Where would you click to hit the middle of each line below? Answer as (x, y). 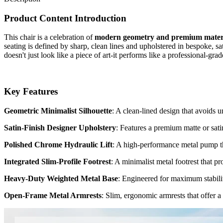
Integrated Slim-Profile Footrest (57, 161)
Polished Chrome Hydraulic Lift (58, 144)
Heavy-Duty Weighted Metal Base (61, 178)
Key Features (31, 91)
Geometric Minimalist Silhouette (58, 111)
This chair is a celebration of (49, 37)
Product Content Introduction (65, 18)
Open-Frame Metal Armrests (53, 195)
